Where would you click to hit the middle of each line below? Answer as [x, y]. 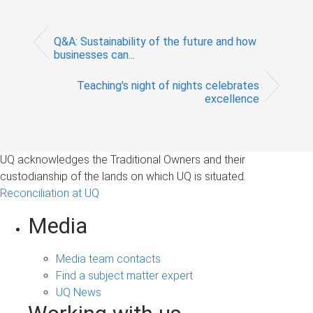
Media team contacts [108, 259]
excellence [232, 99]
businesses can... [94, 55]
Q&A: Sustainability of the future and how [155, 42]
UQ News [79, 292]
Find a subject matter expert [124, 275]
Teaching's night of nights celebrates [168, 85]
